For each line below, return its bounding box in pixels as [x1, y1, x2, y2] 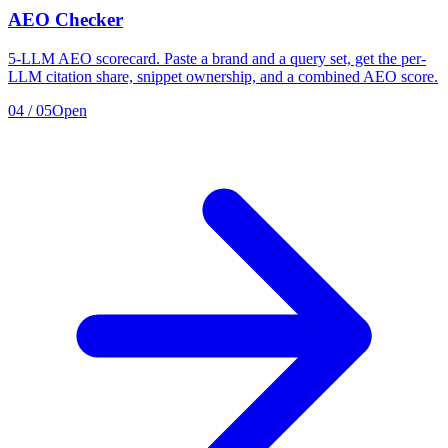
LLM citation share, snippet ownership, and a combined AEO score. [8, 68, 438, 86]
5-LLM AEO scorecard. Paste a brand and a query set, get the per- [8, 50, 426, 68]
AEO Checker [8, 9, 123, 31]
